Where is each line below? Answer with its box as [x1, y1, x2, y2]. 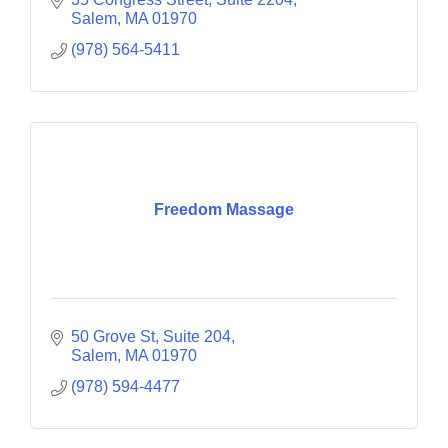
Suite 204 [163, 327, 231, 345]
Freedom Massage [154, 201, 294, 219]
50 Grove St [71, 327, 155, 345]
